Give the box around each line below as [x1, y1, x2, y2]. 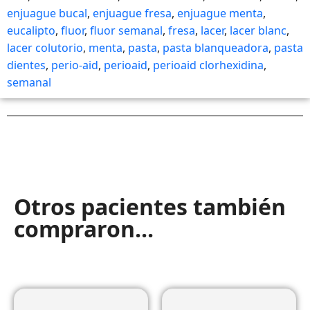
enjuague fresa [93, 6, 172, 21]
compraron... [14, 214, 154, 244]
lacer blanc [230, 23, 286, 38]
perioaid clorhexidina [153, 57, 264, 73]
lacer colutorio [7, 40, 83, 55]
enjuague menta [177, 6, 263, 21]
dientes [7, 57, 46, 73]
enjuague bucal [7, 6, 87, 21]
